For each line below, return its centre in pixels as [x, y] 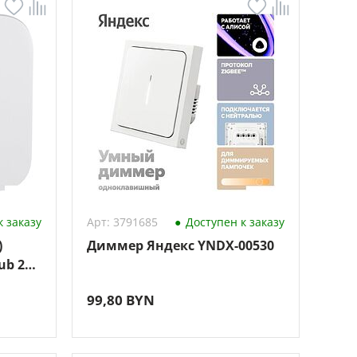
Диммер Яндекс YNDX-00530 [180, 245]
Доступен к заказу [233, 222]
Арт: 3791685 [122, 222]
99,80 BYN [120, 300]
